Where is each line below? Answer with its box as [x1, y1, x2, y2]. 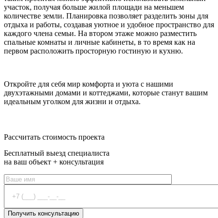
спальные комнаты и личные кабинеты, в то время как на [4, 38, 195, 47]
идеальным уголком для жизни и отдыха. [4, 97, 141, 106]
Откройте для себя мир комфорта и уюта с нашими [4, 80, 173, 89]
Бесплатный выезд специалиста [4, 149, 109, 158]
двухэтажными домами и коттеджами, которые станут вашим [4, 89, 208, 97]
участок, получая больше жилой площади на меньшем [4, 3, 184, 12]
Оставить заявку [16, 119, 70, 128]
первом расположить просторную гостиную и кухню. [4, 47, 183, 55]
